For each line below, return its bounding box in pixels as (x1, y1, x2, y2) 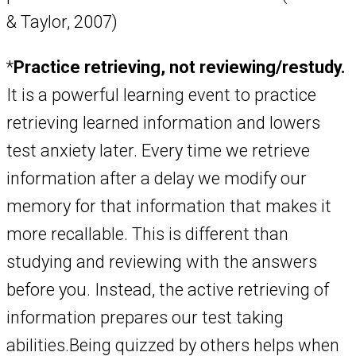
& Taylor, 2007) (6, 12, 118, 33)
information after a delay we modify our (6, 168, 307, 189)
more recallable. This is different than (6, 224, 288, 245)
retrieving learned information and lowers (6, 113, 320, 133)
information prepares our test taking (6, 308, 284, 328)
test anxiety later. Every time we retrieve (6, 141, 310, 161)
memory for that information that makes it (6, 196, 331, 217)
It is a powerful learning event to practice (6, 85, 316, 106)
